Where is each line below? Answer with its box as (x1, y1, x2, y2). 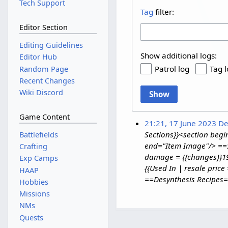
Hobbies (19, 177, 48, 187)
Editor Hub (19, 52, 57, 62)
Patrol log (155, 64, 190, 74)
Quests (19, 212, 43, 222)
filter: (153, 7, 175, 17)
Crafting (19, 141, 47, 152)
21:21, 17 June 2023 (144, 118, 216, 129)
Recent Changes (19, 75, 75, 85)
